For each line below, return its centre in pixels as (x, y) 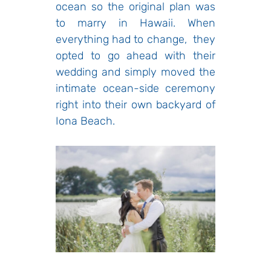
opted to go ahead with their (135, 55)
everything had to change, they (135, 39)
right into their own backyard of (135, 104)
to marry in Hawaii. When (135, 23)
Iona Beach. (85, 121)
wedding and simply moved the (135, 72)
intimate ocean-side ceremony (135, 88)
